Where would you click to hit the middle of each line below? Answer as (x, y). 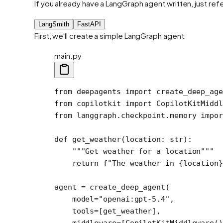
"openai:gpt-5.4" (134, 199)
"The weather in (143, 163)
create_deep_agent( (127, 187)
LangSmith (54, 24)
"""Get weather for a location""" (134, 151)
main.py (68, 55)
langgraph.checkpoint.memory (136, 115)
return (77, 163)
